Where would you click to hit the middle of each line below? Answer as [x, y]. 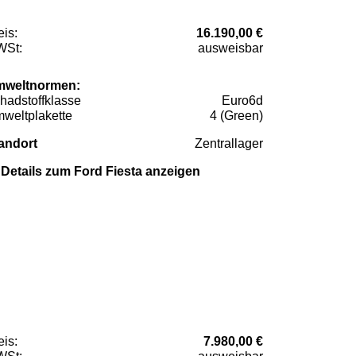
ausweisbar [230, 48]
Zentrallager [229, 143]
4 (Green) [236, 115]
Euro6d [242, 100]
